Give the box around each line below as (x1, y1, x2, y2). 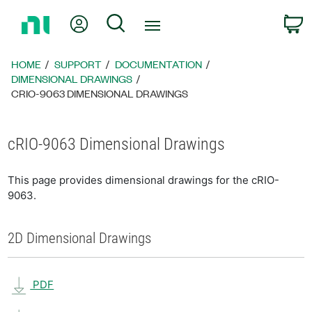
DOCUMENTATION (115, 57, 203, 71)
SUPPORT (54, 57, 102, 71)
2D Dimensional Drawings (8, 230, 152, 247)
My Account (88, 13, 150, 29)
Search (125, 13, 162, 29)
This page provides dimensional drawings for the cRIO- (8, 173, 280, 187)
